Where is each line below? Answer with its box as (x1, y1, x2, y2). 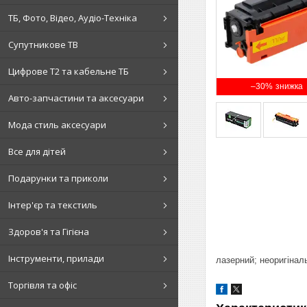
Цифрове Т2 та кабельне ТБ (8, 64, 129, 77)
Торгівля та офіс (8, 278, 77, 291)
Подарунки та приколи (8, 171, 108, 184)
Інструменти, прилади (8, 251, 104, 265)
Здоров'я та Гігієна (8, 225, 89, 238)
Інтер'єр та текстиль (8, 198, 97, 211)
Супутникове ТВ (8, 38, 78, 51)
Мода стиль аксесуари (8, 118, 106, 131)
